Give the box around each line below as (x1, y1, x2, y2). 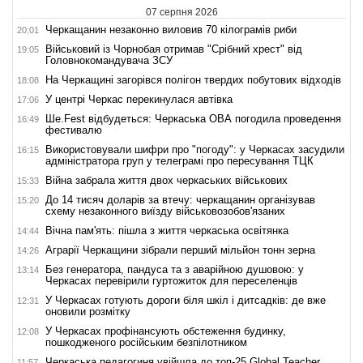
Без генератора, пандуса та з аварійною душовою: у (45, 263, 304, 276)
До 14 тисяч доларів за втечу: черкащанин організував (45, 194, 315, 207)
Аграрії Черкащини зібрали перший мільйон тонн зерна (45, 244, 315, 257)
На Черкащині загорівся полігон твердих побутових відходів (45, 74, 341, 87)
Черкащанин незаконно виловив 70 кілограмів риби (45, 23, 297, 36)
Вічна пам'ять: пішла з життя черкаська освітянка (45, 224, 288, 237)
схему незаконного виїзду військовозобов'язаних (45, 205, 285, 218)
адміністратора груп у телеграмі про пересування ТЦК (45, 155, 314, 168)
